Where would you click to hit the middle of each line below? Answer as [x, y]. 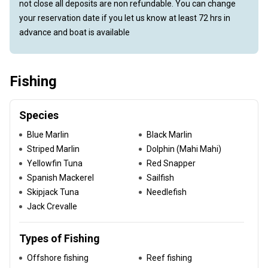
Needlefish [167, 192]
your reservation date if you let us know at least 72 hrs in [125, 18]
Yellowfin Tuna [55, 163]
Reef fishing [169, 258]
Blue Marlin [48, 135]
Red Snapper [171, 163]
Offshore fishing [58, 258]
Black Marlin [169, 135]
